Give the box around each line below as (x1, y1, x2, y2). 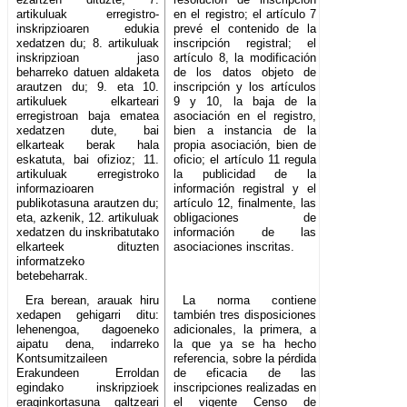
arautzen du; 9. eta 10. (16, 80, 160, 94)
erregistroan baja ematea (16, 109, 160, 124)
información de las (174, 225, 317, 240)
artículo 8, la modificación (174, 51, 317, 65)
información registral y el (174, 182, 317, 196)
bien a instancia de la (174, 124, 317, 138)
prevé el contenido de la (174, 22, 317, 36)
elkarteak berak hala (16, 138, 160, 153)
